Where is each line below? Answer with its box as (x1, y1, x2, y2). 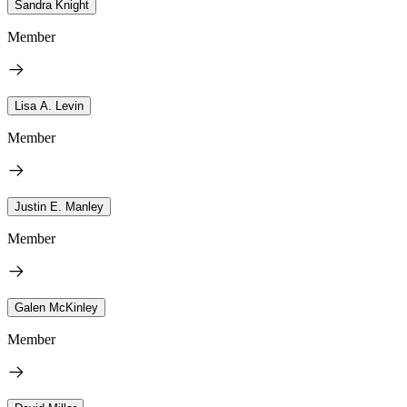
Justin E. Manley (15, 200, 104, 214)
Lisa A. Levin (15, 99, 84, 114)
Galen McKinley (15, 301, 98, 315)
